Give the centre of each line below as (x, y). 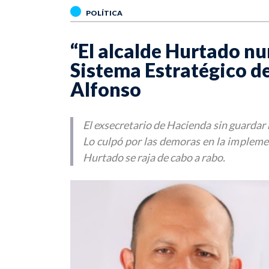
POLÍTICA (104, 13)
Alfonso (106, 89)
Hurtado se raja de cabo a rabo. (154, 157)
